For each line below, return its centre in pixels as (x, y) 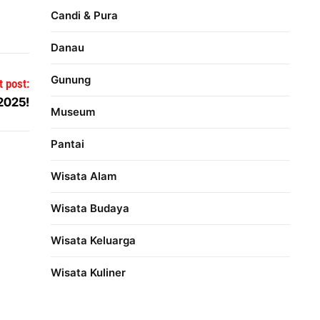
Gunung (71, 79)
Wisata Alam (84, 176)
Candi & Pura (85, 15)
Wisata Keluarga (94, 240)
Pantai (68, 144)
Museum (73, 111)
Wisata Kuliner (89, 272)
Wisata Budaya (90, 208)
